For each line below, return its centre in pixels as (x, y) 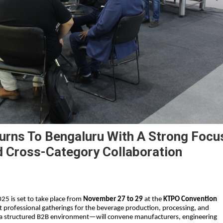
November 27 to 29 (113, 199)
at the (153, 199)
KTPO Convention (190, 199)
